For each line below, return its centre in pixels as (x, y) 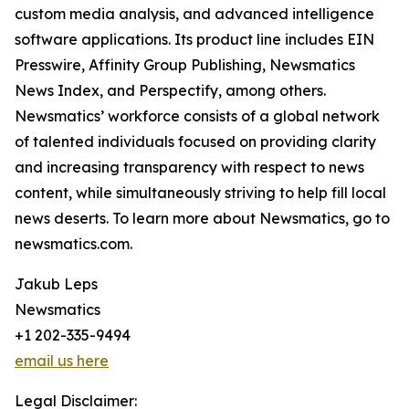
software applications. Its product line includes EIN (194, 40)
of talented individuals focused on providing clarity (195, 142)
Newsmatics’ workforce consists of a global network (197, 116)
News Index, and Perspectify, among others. (170, 91)
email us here (62, 361)
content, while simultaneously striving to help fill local (200, 193)
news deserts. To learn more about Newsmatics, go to (202, 219)
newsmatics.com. (73, 244)
